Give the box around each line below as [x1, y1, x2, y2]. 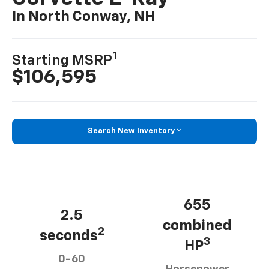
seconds [39, 228, 98, 243]
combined [163, 218, 232, 233]
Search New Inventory [88, 127, 175, 136]
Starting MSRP [12, 53, 113, 68]
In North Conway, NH [12, 10, 156, 25]
